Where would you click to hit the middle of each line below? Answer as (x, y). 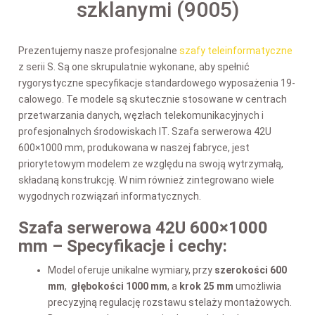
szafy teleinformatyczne (236, 50)
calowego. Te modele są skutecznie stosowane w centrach (153, 99)
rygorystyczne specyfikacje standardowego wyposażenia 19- (157, 83)
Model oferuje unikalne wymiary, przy (131, 270)
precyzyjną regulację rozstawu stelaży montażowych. (170, 302)
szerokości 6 (245, 270)
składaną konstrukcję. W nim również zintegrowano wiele (146, 180)
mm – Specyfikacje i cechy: (123, 246)
